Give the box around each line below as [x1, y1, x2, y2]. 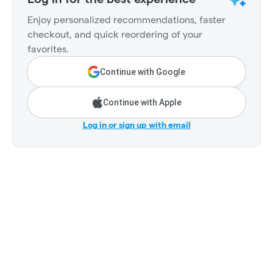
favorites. [27, 44, 69, 55]
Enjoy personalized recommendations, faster [27, 15, 225, 26]
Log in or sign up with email [82, 120, 191, 130]
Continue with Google [100, 67, 185, 77]
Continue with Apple [102, 97, 182, 108]
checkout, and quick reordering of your [27, 29, 202, 40]
